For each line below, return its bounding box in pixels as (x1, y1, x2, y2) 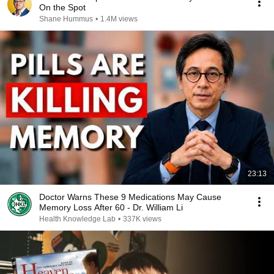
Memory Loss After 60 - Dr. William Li (39, 202, 183, 212)
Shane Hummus (39, 15, 93, 23)
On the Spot (39, 2, 86, 12)
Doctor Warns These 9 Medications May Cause (39, 192, 221, 202)
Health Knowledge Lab (39, 215, 116, 223)
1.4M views (100, 15, 138, 23)
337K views (123, 215, 161, 223)
